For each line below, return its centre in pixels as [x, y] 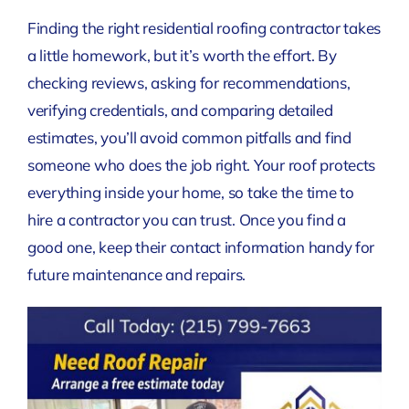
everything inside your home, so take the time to [190, 192]
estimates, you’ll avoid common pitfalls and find [189, 137]
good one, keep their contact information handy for [201, 246]
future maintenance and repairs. [136, 274]
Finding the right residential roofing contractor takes [204, 27]
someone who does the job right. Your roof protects [201, 164]
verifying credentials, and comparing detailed [180, 110]
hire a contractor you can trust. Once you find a [186, 219]
